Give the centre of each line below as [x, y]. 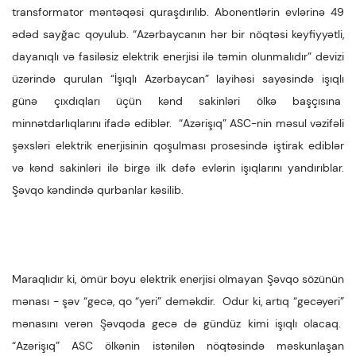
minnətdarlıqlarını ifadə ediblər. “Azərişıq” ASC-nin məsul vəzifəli [178, 123]
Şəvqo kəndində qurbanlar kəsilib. [101, 190]
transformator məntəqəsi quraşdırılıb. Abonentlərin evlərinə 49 [178, 12]
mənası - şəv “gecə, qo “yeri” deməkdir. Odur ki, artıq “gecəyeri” [178, 301]
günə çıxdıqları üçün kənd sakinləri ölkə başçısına [178, 101]
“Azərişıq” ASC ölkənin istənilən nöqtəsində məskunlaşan [178, 346]
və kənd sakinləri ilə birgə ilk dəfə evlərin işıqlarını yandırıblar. [178, 168]
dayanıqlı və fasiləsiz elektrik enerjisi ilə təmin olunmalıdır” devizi [178, 56]
